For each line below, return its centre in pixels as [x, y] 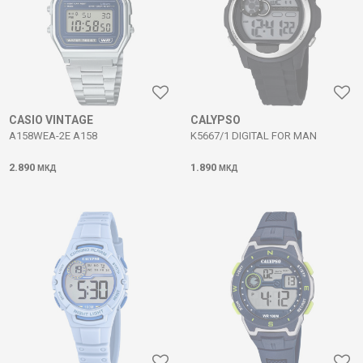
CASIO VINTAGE [51, 120]
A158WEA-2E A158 [53, 136]
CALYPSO [216, 120]
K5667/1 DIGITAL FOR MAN [254, 136]
